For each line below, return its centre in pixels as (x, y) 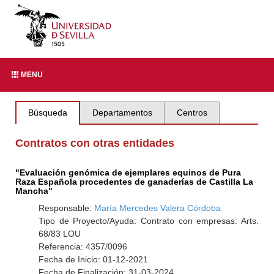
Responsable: (66, 208)
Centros (192, 113)
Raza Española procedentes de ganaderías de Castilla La (135, 182)
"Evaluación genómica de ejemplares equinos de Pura (128, 172)
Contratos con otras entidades (95, 143)
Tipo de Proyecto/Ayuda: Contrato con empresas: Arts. (148, 221)
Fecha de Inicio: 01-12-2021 (93, 259)
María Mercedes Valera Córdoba (157, 208)
